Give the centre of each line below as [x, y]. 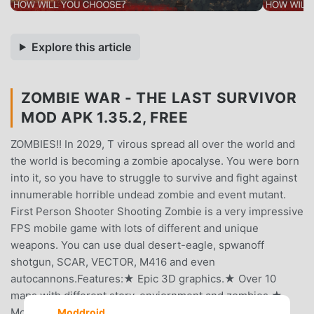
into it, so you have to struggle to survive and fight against [154, 177]
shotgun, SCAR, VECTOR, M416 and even [113, 261]
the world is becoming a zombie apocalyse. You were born [155, 161]
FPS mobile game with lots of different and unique [135, 228]
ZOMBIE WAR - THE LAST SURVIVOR [159, 97]
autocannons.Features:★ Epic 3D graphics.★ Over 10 [143, 278]
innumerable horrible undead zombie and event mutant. [148, 194]
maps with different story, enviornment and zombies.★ [146, 295]
